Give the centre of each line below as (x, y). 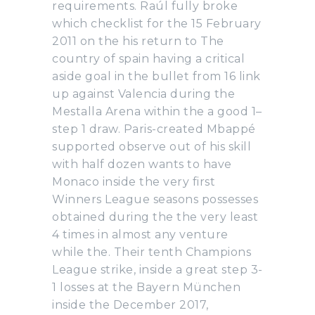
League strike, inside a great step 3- (157, 269)
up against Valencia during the (143, 94)
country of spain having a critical (148, 58)
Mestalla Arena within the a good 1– (157, 111)
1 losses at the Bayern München (146, 287)
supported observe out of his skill (152, 146)
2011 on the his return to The (138, 41)
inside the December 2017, (130, 304)
